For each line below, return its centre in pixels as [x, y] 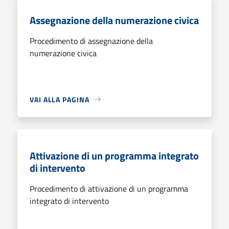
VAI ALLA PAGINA [60, 99]
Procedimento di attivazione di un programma [109, 188]
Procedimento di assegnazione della [91, 41]
